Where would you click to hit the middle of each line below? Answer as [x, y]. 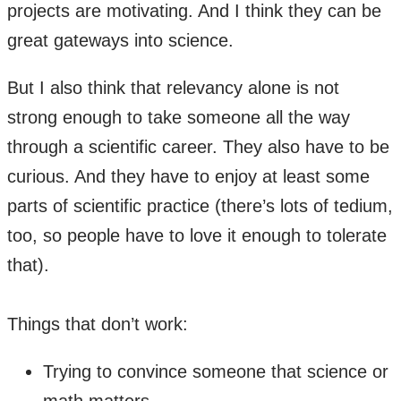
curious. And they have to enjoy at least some [188, 176]
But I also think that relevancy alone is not [173, 87]
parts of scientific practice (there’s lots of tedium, [200, 205]
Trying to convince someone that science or [216, 371]
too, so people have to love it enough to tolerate [197, 235]
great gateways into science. [120, 40]
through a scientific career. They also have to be [198, 146]
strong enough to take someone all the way [179, 117]
